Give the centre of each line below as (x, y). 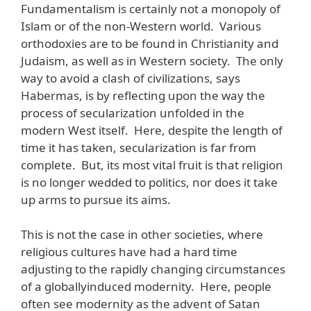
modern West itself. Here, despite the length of (152, 130)
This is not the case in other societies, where (142, 235)
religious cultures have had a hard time (129, 252)
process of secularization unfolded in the (133, 112)
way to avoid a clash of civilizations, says (131, 78)
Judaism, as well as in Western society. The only (152, 60)
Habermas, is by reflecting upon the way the (143, 95)
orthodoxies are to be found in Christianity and (150, 43)
